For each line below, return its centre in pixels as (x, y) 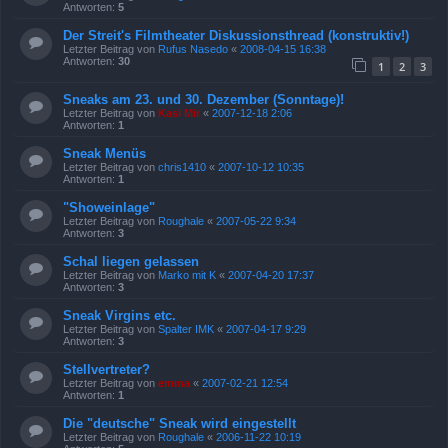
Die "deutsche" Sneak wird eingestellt (179, 424)
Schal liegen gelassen (131, 262)
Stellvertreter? (106, 370)
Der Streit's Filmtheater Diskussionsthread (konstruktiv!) (236, 35)
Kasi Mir (179, 113)
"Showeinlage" (109, 208)
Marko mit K (187, 275)
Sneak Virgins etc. (119, 316)
